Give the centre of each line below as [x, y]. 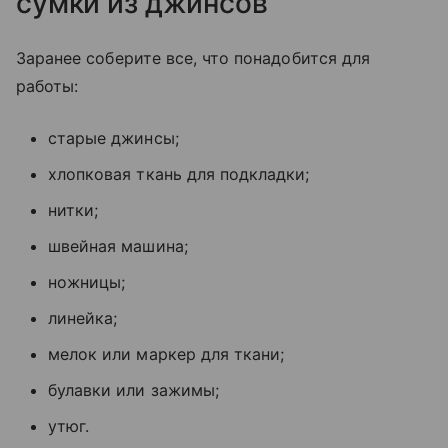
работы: [47, 86]
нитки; [73, 210]
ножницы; [87, 282]
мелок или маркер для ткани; [166, 354]
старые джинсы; [113, 138]
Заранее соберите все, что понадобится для [193, 58]
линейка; [83, 318]
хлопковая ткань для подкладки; [179, 174]
